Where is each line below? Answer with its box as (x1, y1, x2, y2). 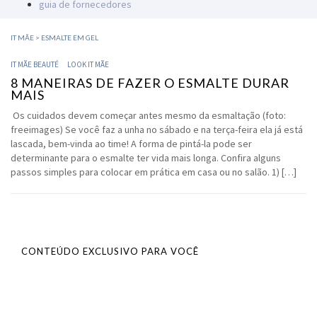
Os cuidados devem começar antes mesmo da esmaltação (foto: (11, 109, 286, 122)
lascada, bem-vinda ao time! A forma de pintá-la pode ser (11, 137, 252, 150)
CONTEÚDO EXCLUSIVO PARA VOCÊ (21, 246, 199, 257)
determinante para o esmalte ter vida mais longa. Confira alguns (11, 151, 281, 164)
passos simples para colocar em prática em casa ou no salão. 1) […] (11, 166, 296, 178)
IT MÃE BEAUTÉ (11, 59, 59, 69)
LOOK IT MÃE (67, 59, 109, 69)
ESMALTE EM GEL (41, 33, 98, 42)
